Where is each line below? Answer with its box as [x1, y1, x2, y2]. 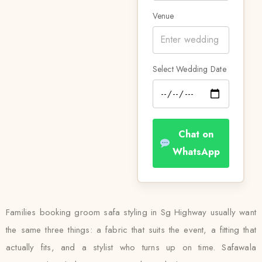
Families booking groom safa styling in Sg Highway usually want [6, 206, 256, 219]
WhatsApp [172, 144, 220, 158]
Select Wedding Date [152, 63, 226, 75]
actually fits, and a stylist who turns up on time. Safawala [6, 241, 256, 254]
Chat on [178, 127, 214, 141]
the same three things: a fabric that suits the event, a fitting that [6, 223, 256, 236]
